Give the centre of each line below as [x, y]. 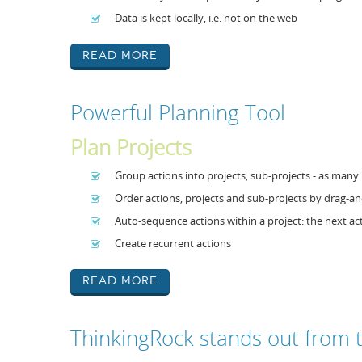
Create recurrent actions [173, 243]
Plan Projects [131, 147]
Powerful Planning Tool [178, 113]
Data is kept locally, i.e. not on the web [206, 18]
